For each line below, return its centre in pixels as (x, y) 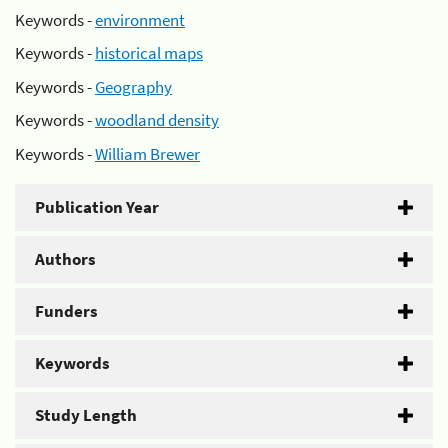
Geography (133, 86)
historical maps (149, 53)
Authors (65, 258)
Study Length (86, 414)
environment (140, 19)
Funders (66, 310)
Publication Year (97, 206)
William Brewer (147, 153)
